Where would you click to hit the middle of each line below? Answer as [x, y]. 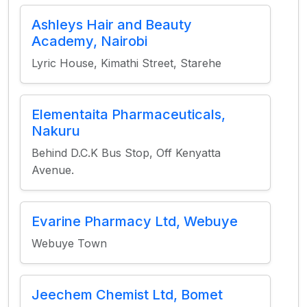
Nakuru [56, 131]
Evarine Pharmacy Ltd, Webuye [135, 221]
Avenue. [53, 170]
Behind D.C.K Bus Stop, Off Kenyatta [126, 153]
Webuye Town [69, 243]
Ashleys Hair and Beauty [112, 25]
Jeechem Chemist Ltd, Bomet [127, 295]
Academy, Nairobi [89, 41]
